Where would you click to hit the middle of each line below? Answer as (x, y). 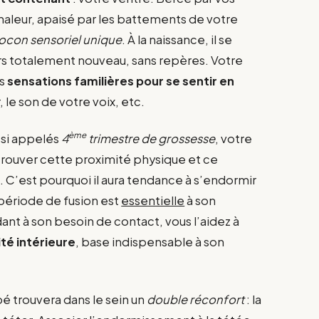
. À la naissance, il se (177, 39)
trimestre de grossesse (151, 139)
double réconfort (196, 300)
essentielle (153, 201)
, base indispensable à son (150, 242)
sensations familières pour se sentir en (121, 80)
